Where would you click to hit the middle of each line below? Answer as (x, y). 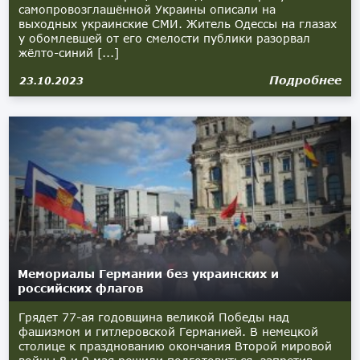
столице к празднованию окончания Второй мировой (176, 346)
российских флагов (81, 288)
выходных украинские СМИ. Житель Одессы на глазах (178, 24)
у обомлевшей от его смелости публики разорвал (165, 38)
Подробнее (305, 80)
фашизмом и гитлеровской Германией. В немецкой (169, 331)
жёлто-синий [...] (69, 53)
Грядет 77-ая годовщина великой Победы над (154, 317)
